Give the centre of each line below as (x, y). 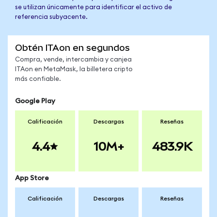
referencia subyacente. (51, 17)
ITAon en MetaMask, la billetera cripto (74, 70)
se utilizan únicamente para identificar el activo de (93, 8)
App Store (32, 178)
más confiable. (38, 79)
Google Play (35, 101)
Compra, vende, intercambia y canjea (73, 60)
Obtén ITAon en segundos (72, 48)
